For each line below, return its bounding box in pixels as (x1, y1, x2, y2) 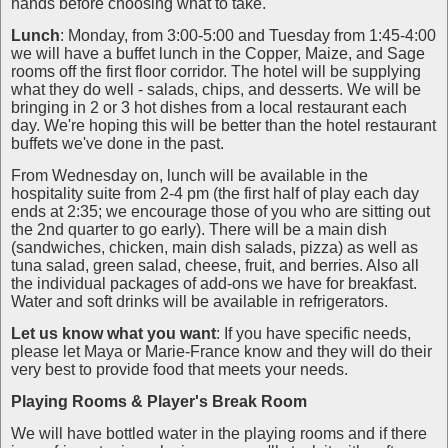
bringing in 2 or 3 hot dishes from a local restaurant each (11, 99, 407, 116)
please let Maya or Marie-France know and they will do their (11, 343, 432, 360)
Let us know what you (11, 325, 176, 342)
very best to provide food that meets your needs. (11, 361, 348, 378)
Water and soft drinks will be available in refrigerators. (11, 293, 388, 310)
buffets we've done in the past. (11, 135, 224, 152)
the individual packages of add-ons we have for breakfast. (11, 275, 417, 292)
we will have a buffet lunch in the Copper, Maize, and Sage (11, 45, 425, 62)
